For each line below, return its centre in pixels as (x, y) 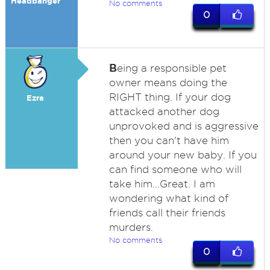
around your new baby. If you (183, 155)
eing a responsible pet (171, 68)
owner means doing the (168, 83)
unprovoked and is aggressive (184, 126)
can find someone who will (175, 169)
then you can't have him (169, 140)
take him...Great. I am (162, 184)
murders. (131, 227)
